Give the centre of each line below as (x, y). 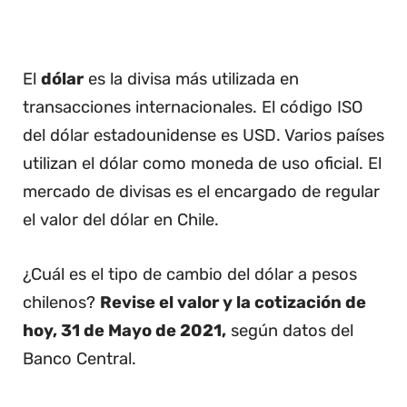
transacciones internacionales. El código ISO (193, 108)
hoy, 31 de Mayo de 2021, (124, 331)
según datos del (290, 331)
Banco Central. (79, 359)
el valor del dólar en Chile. (121, 220)
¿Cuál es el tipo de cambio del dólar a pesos (190, 275)
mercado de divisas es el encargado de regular (201, 192)
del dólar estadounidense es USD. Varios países (203, 136)
